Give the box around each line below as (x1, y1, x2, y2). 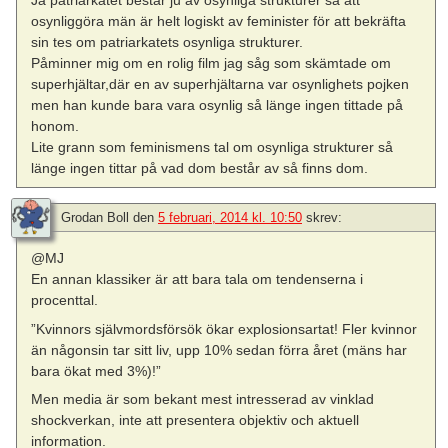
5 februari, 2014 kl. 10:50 (158, 210, 302, 226)
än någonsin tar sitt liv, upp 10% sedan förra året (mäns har (31, 341, 408, 358)
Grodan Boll (61, 210, 129, 226)
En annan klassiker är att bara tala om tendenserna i (31, 271, 364, 288)
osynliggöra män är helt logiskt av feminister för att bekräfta (31, 13, 407, 30)
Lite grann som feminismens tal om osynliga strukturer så (31, 139, 394, 156)
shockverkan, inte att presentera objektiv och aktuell (31, 411, 360, 428)
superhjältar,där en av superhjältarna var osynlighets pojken (31, 76, 410, 93)
